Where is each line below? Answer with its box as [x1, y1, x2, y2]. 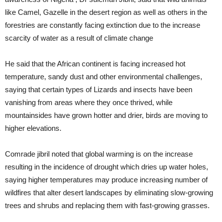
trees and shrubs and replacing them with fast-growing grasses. [5, 201, 210, 210]
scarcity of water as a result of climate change [5, 34, 153, 42]
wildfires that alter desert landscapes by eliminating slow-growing [5, 188, 213, 197]
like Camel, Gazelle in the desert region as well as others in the [5, 8, 207, 16]
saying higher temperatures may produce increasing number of [5, 175, 208, 184]
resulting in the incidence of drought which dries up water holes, [5, 163, 208, 171]
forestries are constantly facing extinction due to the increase [5, 21, 200, 29]
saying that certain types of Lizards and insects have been [5, 85, 192, 94]
